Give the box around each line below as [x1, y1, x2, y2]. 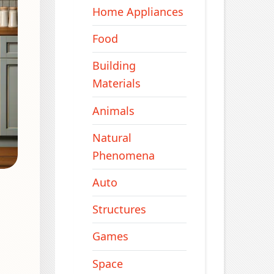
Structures [92, 202, 146, 217]
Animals [92, 103, 135, 118]
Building [92, 58, 136, 73]
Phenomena [92, 147, 155, 163]
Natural [92, 130, 131, 145]
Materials [92, 76, 141, 91]
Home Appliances [92, 4, 183, 19]
